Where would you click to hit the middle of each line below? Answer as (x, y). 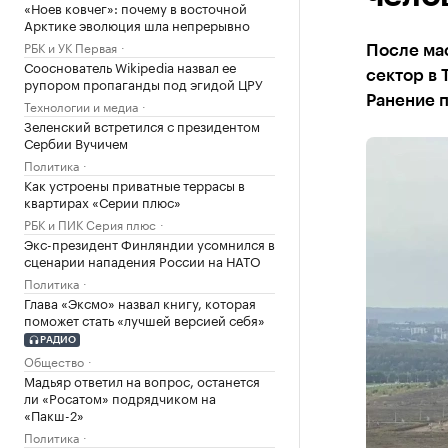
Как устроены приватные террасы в (134, 184)
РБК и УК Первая (70, 46)
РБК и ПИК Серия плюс (90, 223)
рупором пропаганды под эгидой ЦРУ (143, 83)
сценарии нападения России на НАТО (142, 260)
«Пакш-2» (54, 413)
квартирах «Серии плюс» (102, 201)
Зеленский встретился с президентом (142, 125)
